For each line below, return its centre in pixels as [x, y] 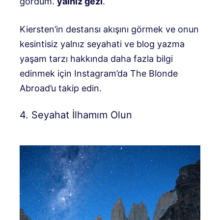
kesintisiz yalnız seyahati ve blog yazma [102, 44]
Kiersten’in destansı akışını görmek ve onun [109, 29]
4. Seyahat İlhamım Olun [76, 115]
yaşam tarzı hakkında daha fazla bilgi [96, 59]
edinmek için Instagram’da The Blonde [99, 73]
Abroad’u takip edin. [61, 88]
